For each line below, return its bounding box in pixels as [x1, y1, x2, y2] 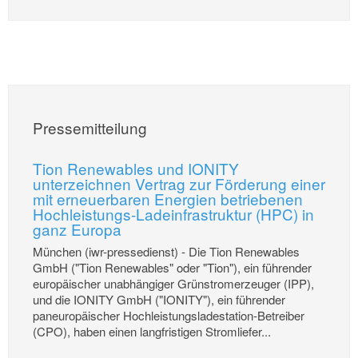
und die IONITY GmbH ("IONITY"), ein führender [33, 291, 285, 308]
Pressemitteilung [33, 117, 147, 138]
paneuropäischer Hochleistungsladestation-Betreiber [33, 307, 304, 324]
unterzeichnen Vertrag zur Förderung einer [33, 172, 325, 194]
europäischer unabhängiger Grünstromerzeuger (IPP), [33, 275, 314, 292]
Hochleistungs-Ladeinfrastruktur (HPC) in [33, 202, 314, 225]
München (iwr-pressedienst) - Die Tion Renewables [33, 243, 300, 260]
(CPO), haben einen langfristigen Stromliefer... [33, 323, 271, 340]
